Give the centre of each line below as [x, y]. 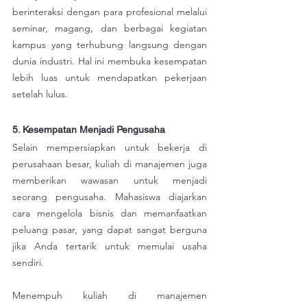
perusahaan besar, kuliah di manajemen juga [110, 164]
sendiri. [28, 263]
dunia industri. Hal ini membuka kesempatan [110, 61]
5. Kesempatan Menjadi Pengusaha [89, 130]
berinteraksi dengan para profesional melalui [110, 12]
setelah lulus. [40, 94]
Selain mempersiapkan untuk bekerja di [110, 148]
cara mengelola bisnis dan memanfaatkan [110, 213]
